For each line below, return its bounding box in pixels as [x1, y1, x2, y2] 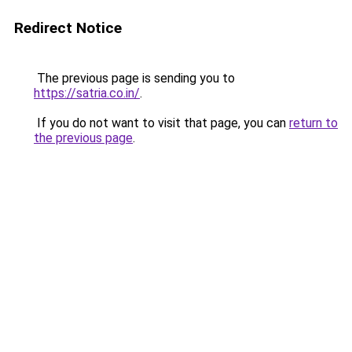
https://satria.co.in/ [34, 86, 140, 101]
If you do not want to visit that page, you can [34, 115, 289, 130]
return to [289, 115, 338, 130]
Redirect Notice [14, 19, 122, 37]
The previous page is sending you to [34, 71, 235, 86]
